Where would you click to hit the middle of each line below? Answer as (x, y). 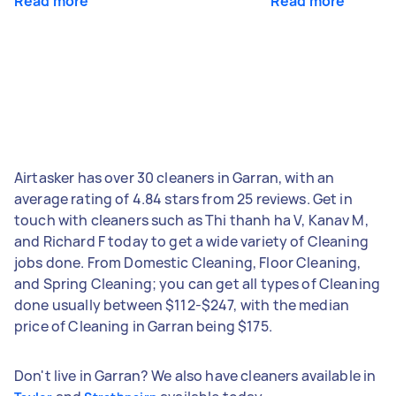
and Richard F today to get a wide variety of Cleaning (191, 241)
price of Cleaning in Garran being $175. (143, 326)
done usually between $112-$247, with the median (182, 305)
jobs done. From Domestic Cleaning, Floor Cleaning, (188, 262)
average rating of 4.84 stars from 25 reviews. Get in (183, 198)
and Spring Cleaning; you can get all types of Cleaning (198, 283)
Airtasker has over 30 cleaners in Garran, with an (175, 177)
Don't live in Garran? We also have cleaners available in (195, 375)
